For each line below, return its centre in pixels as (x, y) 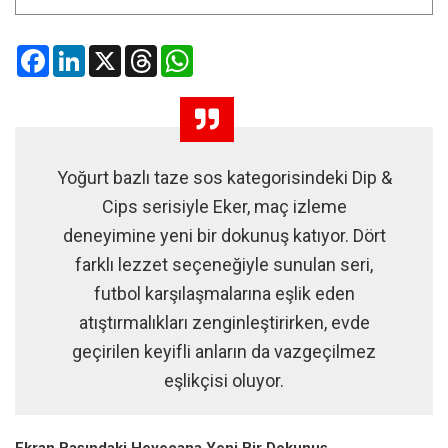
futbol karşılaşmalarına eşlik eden (224, 293)
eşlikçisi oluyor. (224, 380)
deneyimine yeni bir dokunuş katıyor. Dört (224, 235)
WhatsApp (226, 52)
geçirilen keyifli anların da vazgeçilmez (224, 351)
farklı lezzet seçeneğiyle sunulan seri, (224, 264)
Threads (183, 52)
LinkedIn (111, 52)
